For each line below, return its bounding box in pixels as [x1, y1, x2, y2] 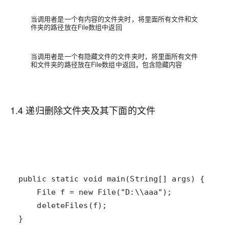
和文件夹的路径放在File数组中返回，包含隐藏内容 [31, 59, 182, 69]
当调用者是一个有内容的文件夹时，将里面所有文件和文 [31, 13, 198, 24]
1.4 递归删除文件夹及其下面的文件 [10, 103, 155, 117]
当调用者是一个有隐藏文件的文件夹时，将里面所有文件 [31, 51, 198, 61]
